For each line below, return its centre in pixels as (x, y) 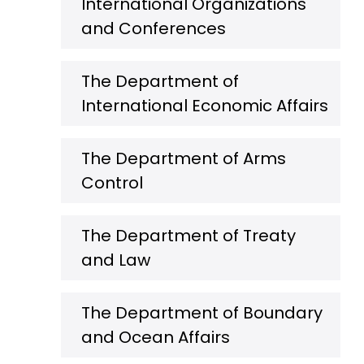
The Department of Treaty (188, 236)
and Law (116, 260)
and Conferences (154, 28)
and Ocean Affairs (156, 337)
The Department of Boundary (202, 313)
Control (112, 183)
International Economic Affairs (205, 106)
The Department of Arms (184, 158)
